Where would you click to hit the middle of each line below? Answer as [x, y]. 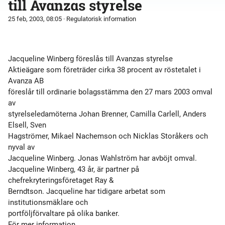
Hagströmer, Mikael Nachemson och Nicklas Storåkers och [108, 136]
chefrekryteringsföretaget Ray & [61, 180]
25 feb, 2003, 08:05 [35, 19]
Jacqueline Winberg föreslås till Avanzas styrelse [90, 59]
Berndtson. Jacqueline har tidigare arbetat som [87, 191]
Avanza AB [26, 81]
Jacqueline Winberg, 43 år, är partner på [74, 169]
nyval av [21, 147]
